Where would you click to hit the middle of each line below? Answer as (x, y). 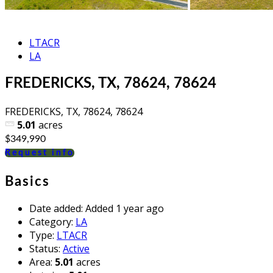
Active (76, 248)
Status (44, 248)
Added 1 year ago (125, 208)
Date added (55, 208)
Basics (27, 181)
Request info (40, 153)
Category (50, 222)
